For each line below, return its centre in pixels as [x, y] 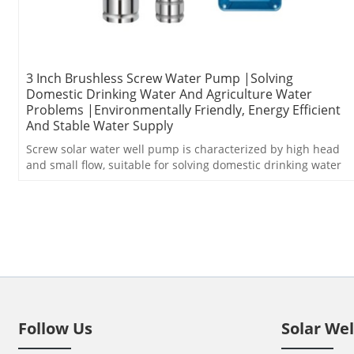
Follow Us [56, 329]
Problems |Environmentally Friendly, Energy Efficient [184, 110]
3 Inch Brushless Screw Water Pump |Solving [160, 79]
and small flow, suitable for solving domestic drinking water [184, 165]
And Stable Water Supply [100, 126]
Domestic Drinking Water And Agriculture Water [169, 94]
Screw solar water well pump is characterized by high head [183, 149]
